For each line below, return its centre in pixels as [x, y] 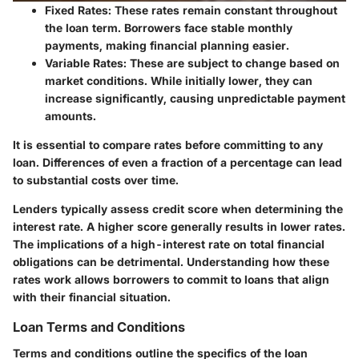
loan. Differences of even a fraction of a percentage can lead [177, 163]
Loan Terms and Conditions [99, 327]
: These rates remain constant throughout [223, 10]
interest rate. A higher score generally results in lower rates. [179, 227]
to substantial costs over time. [96, 180]
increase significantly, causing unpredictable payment [195, 99]
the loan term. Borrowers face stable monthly [169, 28]
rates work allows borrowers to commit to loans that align [171, 280]
